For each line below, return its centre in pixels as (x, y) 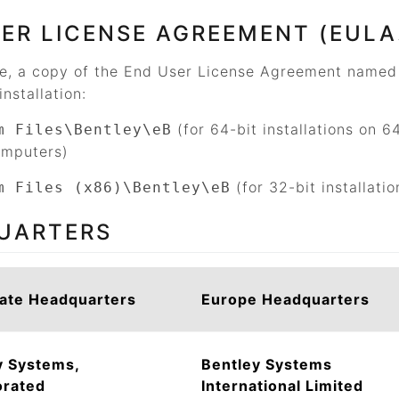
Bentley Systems (267, 364)
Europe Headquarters (285, 299)
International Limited (282, 386)
